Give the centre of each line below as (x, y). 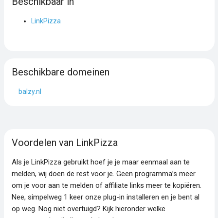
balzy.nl (30, 91)
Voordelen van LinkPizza (64, 142)
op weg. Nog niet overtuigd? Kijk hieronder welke (88, 209)
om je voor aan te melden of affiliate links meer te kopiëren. (106, 185)
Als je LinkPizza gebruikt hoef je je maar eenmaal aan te (100, 162)
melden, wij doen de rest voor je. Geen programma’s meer (103, 173)
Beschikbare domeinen (60, 72)
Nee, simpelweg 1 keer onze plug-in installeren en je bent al (105, 197)
